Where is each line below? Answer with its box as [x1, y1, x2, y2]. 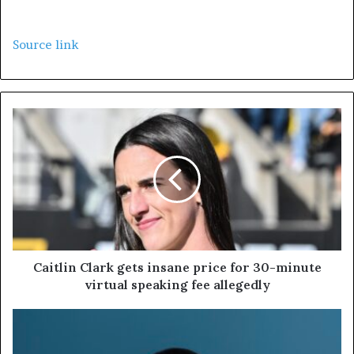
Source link [13, 37, 78, 53]
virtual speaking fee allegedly [84, 277, 270, 293]
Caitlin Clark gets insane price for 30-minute [32, 259, 322, 276]
